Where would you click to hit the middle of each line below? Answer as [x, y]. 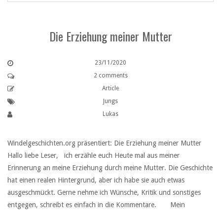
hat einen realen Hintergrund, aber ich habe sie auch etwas [96, 180]
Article [110, 88]
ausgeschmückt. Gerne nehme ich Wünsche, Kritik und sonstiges [104, 193]
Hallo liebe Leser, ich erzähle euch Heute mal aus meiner [93, 156]
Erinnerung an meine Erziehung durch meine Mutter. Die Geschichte [110, 168]
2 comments [110, 75]
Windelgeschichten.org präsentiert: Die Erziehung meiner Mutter [106, 143]
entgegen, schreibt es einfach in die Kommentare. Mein [96, 205]
